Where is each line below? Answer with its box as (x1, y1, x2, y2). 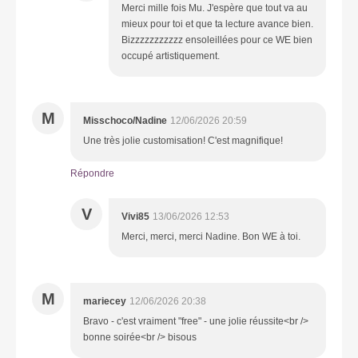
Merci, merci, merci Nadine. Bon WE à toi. (121, 230, 300, 242)
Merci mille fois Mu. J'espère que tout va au (121, 2, 308, 14)
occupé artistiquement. (121, 50, 220, 62)
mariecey (83, 295, 126, 307)
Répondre (70, 167, 114, 179)
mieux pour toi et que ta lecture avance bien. (121, 18, 313, 30)
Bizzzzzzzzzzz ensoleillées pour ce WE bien (121, 34, 312, 46)
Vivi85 (121, 210, 149, 222)
